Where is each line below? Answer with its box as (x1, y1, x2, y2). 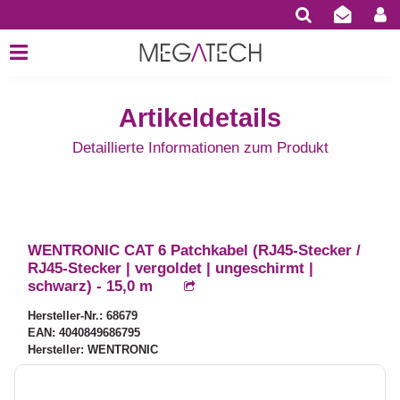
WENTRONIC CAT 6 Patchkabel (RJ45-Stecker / (28, 242, 362, 260)
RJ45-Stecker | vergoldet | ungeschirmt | (28, 260, 314, 278)
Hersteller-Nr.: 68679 (28, 309, 138, 323)
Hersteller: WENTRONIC (28, 343, 159, 357)
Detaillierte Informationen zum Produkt (71, 139, 329, 157)
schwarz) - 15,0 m (28, 278, 154, 296)
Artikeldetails (119, 104, 281, 133)
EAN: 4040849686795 (28, 326, 141, 340)
